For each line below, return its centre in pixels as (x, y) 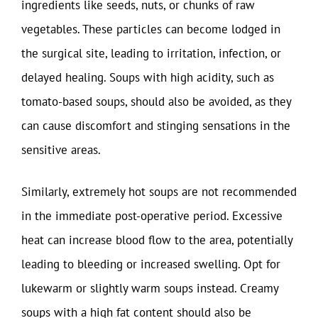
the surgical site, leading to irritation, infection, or (151, 53)
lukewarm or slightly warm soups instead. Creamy (150, 288)
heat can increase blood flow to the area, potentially (157, 240)
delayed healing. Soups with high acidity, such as (148, 77)
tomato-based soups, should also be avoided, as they (156, 101)
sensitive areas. (61, 149)
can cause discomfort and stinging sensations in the (156, 125)
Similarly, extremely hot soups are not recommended (159, 192)
